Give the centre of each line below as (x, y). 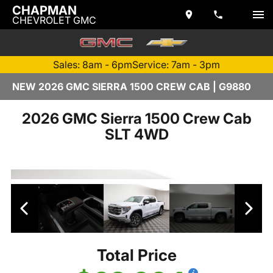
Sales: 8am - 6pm (93, 65)
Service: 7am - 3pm (176, 65)
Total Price (136, 255)
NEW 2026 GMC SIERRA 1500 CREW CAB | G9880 (132, 87)
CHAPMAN (44, 10)
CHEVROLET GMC (54, 20)
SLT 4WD (136, 134)
